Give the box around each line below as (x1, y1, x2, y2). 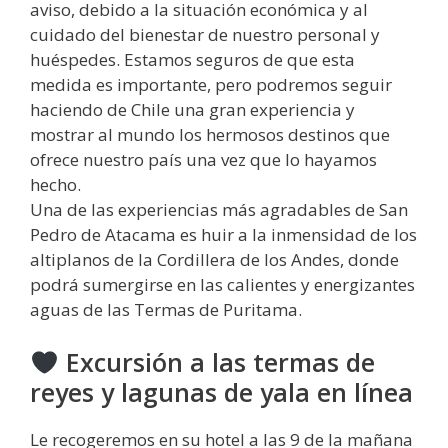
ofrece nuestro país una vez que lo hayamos (30, 147, 377, 171)
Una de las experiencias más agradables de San (30, 197, 408, 221)
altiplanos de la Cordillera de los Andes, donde (30, 247, 399, 271)
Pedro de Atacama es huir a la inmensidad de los (30, 222, 417, 246)
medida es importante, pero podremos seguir (30, 72, 392, 96)
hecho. (30, 172, 81, 196)
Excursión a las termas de (58, 345, 375, 380)
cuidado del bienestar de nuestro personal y (30, 22, 380, 46)
